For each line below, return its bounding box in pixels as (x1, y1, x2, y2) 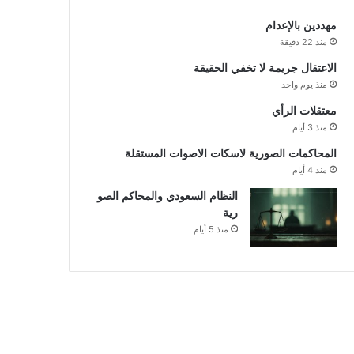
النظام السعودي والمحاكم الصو (96, 190, 238, 202)
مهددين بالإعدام (265, 19, 337, 32)
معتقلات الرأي (271, 104, 337, 117)
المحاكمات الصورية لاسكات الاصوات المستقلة (124, 147, 337, 160)
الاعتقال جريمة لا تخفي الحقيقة (193, 62, 337, 74)
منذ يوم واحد (281, 78, 327, 90)
